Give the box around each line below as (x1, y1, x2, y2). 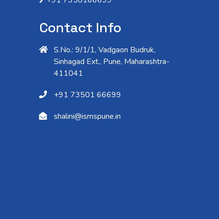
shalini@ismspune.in (54, 110, 121, 122)
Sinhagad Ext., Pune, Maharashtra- (54, 56, 170, 67)
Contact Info (39, 18, 121, 36)
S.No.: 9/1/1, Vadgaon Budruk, (54, 44, 155, 55)
